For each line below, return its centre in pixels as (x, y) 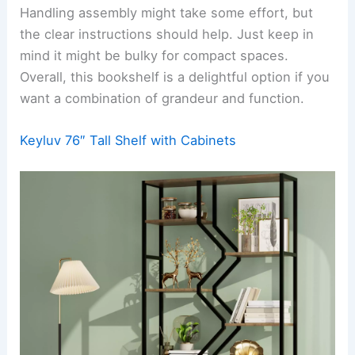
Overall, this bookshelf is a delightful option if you (175, 76)
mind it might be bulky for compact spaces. (155, 55)
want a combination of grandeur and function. (162, 98)
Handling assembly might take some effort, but (167, 12)
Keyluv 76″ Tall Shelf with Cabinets (128, 141)
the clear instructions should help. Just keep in (167, 34)
